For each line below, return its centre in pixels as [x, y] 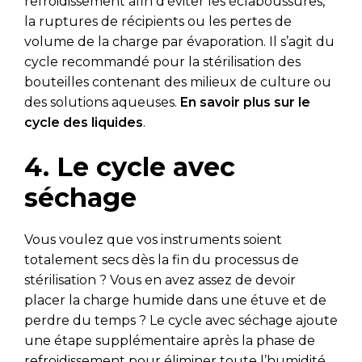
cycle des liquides [84, 122]
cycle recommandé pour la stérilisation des [162, 61]
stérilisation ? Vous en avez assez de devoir [160, 280]
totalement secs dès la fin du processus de [162, 259]
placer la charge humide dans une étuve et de [175, 300]
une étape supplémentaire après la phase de [170, 340]
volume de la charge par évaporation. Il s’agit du [179, 41]
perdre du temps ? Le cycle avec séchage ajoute [181, 320]
